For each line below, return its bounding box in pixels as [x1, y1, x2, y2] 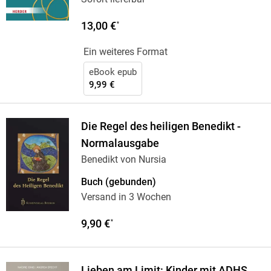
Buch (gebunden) [80, 176, 156, 188]
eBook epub [88, 67, 137, 78]
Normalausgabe [80, 137, 159, 150]
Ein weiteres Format [83, 46, 168, 58]
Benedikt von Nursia [80, 154, 166, 166]
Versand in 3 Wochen [80, 191, 171, 203]
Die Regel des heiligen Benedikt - [80, 120, 241, 133]
